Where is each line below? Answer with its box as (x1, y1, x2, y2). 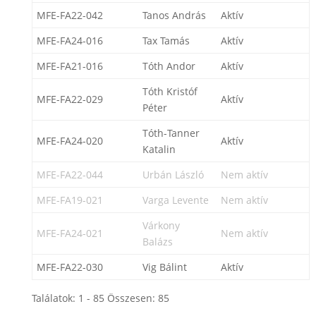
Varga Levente (142, 193, 209, 207)
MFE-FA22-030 (36, 260, 103, 274)
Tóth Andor (142, 59, 195, 73)
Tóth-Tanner (142, 126, 200, 140)
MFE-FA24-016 (36, 34, 103, 47)
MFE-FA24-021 (36, 226, 103, 240)
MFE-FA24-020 (36, 134, 103, 147)
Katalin (142, 142, 176, 156)
